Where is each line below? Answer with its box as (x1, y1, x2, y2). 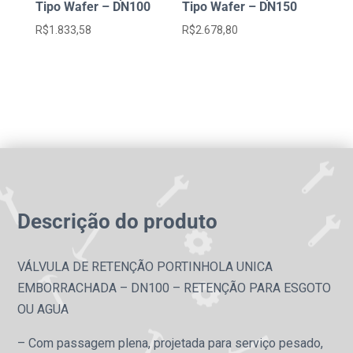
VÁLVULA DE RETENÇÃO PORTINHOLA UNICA (17, 258, 273, 274)
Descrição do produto (17, 209, 218, 233)
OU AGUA (17, 301, 69, 317)
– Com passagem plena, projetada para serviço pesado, (17, 335, 324, 351)
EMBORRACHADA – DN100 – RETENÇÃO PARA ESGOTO (17, 280, 332, 295)
